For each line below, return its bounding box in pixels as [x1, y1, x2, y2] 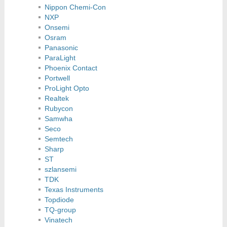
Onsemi [45, 23, 70, 32]
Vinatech [45, 216, 73, 224]
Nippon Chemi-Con [45, 3, 106, 12]
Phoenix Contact [45, 64, 98, 72]
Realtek [45, 94, 69, 103]
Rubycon [45, 104, 73, 113]
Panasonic [45, 44, 79, 52]
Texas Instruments [45, 185, 104, 194]
